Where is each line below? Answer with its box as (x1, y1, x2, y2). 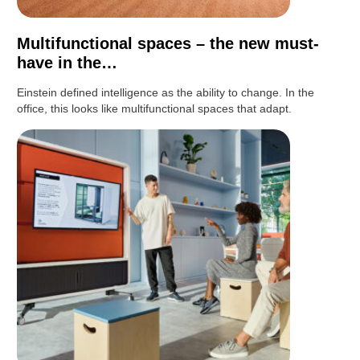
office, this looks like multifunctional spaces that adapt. (17, 101, 292, 115)
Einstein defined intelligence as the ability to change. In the (17, 85, 315, 99)
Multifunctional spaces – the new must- (17, 34, 320, 52)
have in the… (17, 53, 118, 72)
